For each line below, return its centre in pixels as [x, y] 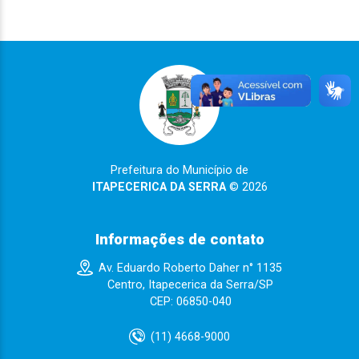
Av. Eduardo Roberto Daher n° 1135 [191, 268]
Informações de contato [179, 240]
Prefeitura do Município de [179, 171]
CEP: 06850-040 [190, 302]
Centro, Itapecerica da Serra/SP [191, 285]
